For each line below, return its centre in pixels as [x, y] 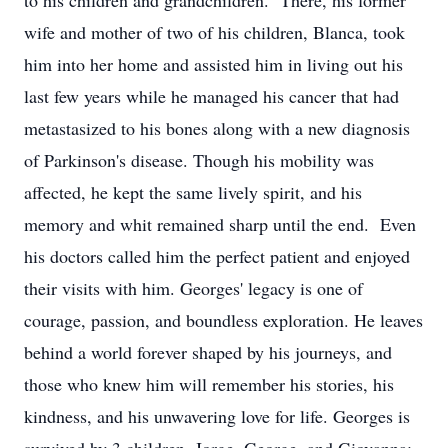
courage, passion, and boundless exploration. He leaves [223, 320]
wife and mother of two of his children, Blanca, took [214, 32]
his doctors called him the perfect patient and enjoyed [217, 256]
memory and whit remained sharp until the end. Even [220, 224]
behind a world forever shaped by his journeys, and [208, 352]
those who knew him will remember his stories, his [209, 384]
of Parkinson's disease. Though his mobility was [199, 160]
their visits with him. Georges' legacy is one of [193, 288]
